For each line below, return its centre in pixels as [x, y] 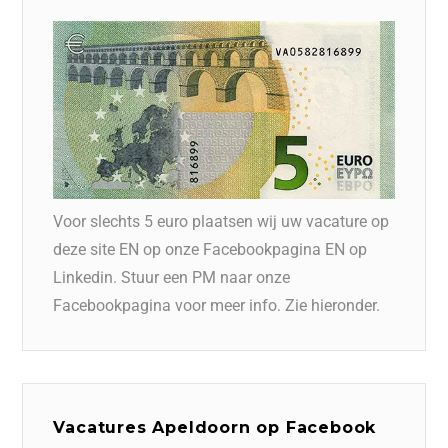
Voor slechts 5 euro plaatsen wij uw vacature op [221, 221]
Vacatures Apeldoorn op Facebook [215, 427]
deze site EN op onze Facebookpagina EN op [210, 249]
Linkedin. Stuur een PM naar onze [172, 277]
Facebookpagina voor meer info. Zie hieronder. [217, 305]
